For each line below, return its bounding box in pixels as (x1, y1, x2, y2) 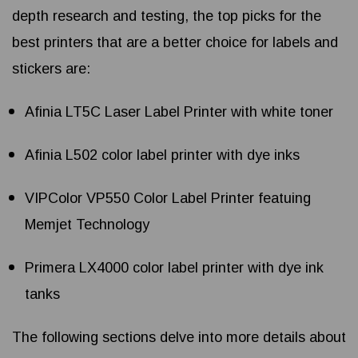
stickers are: (12, 61, 90, 78)
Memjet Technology (25, 217, 150, 233)
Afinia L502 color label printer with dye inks (25, 147, 300, 164)
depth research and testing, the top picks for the (12, 8, 321, 25)
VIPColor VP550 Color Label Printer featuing (25, 190, 312, 207)
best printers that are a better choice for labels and (12, 34, 338, 51)
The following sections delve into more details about (12, 329, 346, 346)
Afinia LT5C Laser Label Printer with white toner (25, 104, 334, 121)
